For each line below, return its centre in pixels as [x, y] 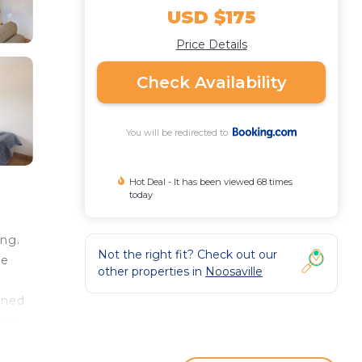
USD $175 [211, 17]
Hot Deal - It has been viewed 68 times [211, 182]
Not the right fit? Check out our [187, 255]
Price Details [211, 44]
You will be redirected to [179, 133]
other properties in [152, 271]
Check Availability [211, 82]
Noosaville [234, 271]
